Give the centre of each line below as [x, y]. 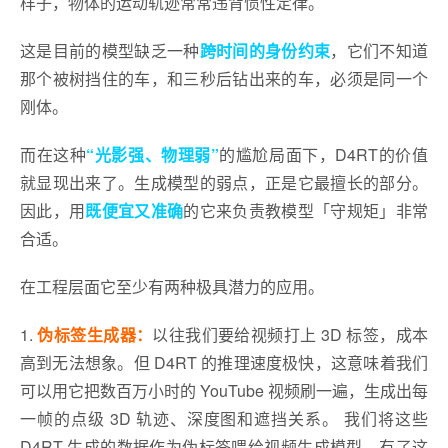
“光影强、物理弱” [152, 154]
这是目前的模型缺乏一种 [110, 50]
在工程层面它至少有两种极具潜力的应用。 [172, 286]
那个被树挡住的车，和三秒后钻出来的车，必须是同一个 [224, 78]
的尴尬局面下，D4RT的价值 [323, 154]
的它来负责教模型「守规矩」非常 [306, 210]
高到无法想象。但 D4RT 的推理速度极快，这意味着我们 [224, 362]
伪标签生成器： [95, 334]
